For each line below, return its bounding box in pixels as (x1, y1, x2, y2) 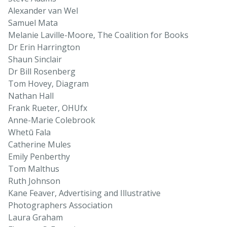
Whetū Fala (8, 127, 51, 138)
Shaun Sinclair (8, 54, 62, 65)
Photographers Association (8, 200, 112, 211)
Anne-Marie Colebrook (8, 115, 95, 126)
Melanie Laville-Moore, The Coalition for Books (8, 29, 188, 41)
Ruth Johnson (8, 175, 60, 187)
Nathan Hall (8, 90, 54, 102)
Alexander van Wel (8, 5, 78, 17)
